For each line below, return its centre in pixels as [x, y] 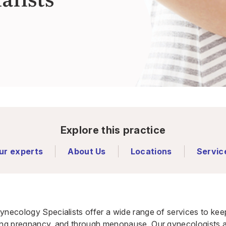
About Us [87, 151]
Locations [151, 151]
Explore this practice [113, 130]
